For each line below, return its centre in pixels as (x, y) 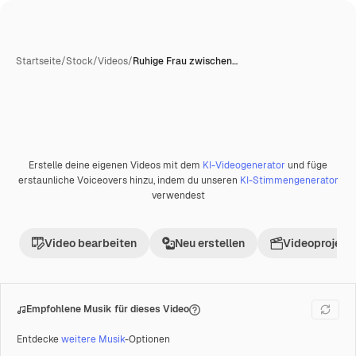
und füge (306, 165)
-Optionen (147, 339)
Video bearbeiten (91, 243)
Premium (54, 170)
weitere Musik (93, 339)
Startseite (39, 61)
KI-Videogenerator (244, 165)
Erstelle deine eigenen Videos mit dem (116, 165)
